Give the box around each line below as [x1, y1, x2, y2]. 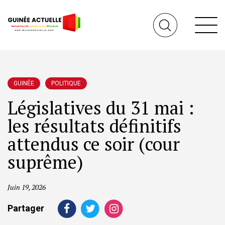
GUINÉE [14, 80, 34, 87]
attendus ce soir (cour [8, 132, 180, 156]
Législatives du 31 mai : [8, 96, 194, 120]
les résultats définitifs [8, 114, 181, 138]
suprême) [8, 150, 83, 174]
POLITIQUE [51, 80, 81, 87]
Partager [8, 202, 44, 213]
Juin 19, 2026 [8, 182, 46, 192]
